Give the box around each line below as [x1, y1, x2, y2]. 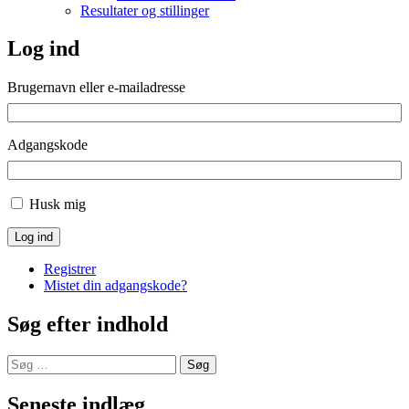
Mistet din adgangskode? [44, 278, 187, 294]
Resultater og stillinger [80, 2, 209, 18]
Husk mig [29, 196, 86, 213]
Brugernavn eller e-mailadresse [7, 79, 185, 96]
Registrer [44, 261, 96, 278]
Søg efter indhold [7, 312, 168, 337]
